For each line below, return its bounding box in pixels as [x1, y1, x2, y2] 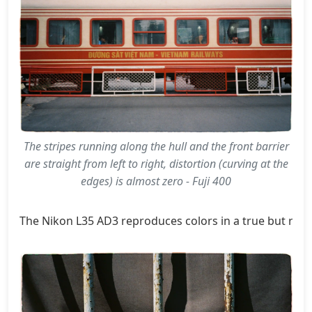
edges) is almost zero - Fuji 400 [81, 173, 231, 189]
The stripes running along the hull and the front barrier [23, 139, 289, 155]
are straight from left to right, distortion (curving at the [24, 156, 288, 172]
